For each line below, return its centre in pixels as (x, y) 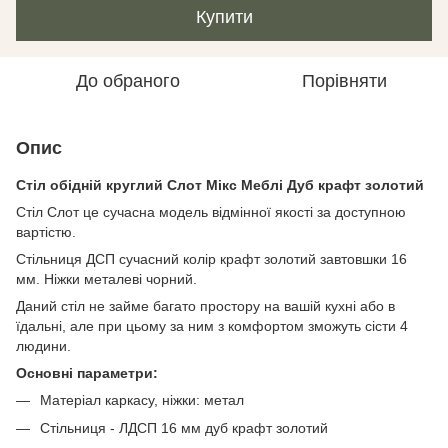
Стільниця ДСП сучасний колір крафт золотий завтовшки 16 (211, 259)
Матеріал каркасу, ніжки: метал (142, 400)
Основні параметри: (87, 373)
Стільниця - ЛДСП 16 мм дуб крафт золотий (184, 428)
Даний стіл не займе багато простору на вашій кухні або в (205, 306)
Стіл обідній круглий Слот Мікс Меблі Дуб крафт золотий (220, 185)
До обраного (128, 81)
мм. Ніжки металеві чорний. (106, 279)
